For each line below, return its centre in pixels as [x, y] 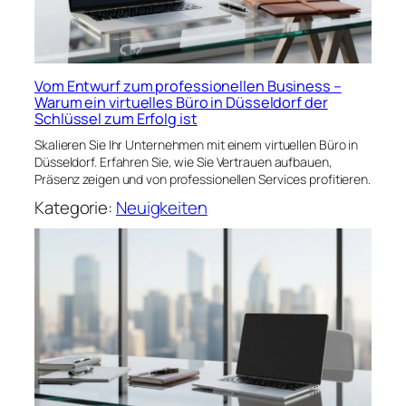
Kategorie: [75, 207]
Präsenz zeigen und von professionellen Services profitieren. [203, 179]
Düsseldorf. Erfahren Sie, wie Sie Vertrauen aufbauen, [184, 161]
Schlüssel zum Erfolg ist [116, 118]
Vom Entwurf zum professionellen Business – [188, 86]
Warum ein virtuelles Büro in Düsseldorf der [181, 102]
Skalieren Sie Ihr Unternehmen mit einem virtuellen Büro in [197, 144]
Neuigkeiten [161, 207]
